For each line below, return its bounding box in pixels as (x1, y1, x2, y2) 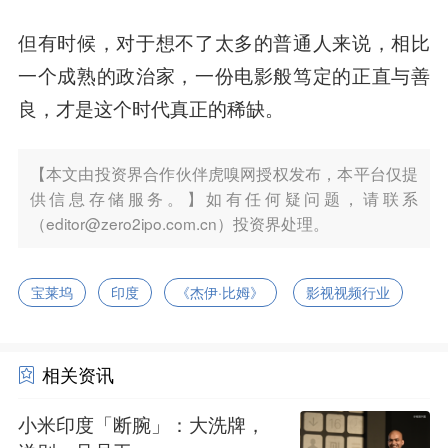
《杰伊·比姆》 (176, 281, 265, 302)
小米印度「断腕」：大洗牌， (17, 411, 265, 438)
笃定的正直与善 (293, 62, 431, 90)
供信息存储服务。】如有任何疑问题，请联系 (29, 186, 419, 209)
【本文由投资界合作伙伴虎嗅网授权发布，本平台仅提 (29, 161, 419, 184)
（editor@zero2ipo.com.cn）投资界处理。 (29, 211, 329, 234)
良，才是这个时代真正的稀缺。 (17, 95, 284, 123)
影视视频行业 (306, 281, 391, 302)
